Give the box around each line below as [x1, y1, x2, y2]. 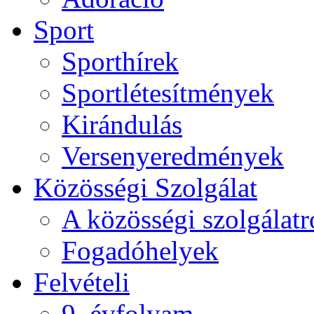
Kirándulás [62, 109, 182, 139]
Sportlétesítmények [62, 78, 274, 108]
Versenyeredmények [62, 141, 284, 171]
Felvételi [34, 267, 130, 297]
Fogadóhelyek [62, 235, 219, 266]
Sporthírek [62, 46, 179, 76]
